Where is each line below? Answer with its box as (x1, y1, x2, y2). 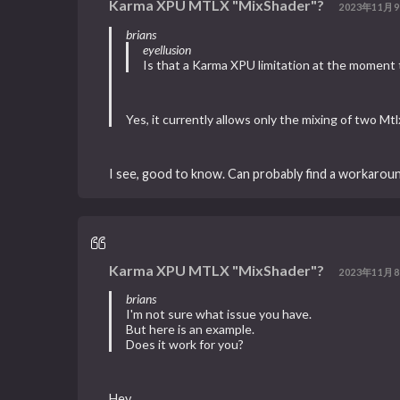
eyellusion (143, 41, 192, 57)
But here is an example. (126, 321, 255, 337)
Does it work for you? (126, 337, 245, 353)
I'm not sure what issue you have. (126, 306, 312, 322)
